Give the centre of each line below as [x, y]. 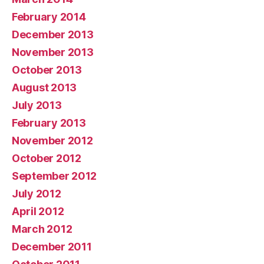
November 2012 [52, 141]
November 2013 [53, 52]
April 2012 [38, 211]
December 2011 [52, 247]
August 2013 [44, 88]
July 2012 [37, 194]
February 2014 [49, 17]
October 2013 [47, 70]
